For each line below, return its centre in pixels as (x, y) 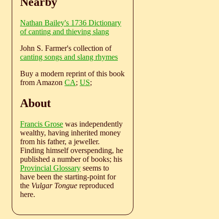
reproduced (96, 185)
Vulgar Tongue (54, 185)
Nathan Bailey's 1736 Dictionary (71, 22)
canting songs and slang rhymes (69, 57)
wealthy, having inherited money (70, 132)
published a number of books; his (71, 159)
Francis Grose (42, 124)
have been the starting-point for (68, 176)
